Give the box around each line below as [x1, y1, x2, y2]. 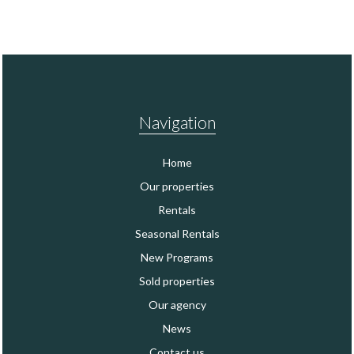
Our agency [148, 297, 206, 311]
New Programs [141, 250, 213, 264]
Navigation [138, 111, 216, 132]
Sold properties [139, 273, 215, 288]
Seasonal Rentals [134, 226, 220, 240]
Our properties [140, 179, 214, 193]
